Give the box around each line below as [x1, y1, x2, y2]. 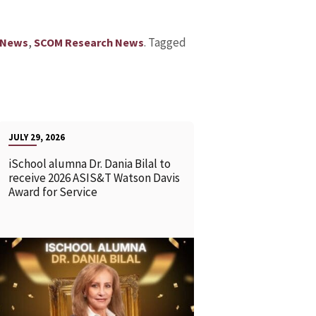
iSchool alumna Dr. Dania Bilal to [8, 156, 171, 172]
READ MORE [45, 285, 104, 300]
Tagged [147, 35, 186, 51]
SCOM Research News [33, 35, 144, 50]
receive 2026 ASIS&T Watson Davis [8, 170, 180, 186]
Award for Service [8, 184, 97, 200]
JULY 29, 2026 [8, 131, 65, 143]
